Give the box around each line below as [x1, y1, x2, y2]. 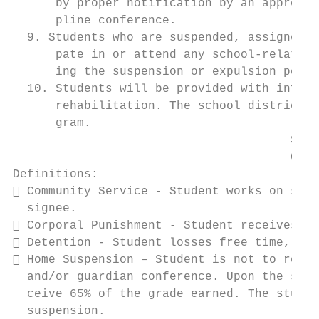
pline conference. [13, 14, 177, 27]
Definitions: [13, 168, 98, 181]
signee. [13, 202, 77, 215]
